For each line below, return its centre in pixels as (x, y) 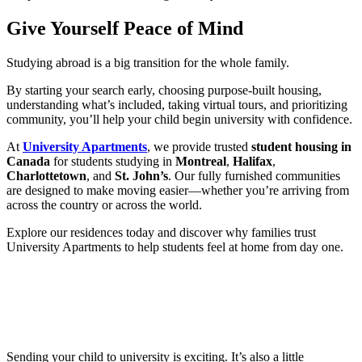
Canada (28, 161)
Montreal (201, 161)
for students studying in (113, 161)
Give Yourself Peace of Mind (125, 28)
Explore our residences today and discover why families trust (161, 232)
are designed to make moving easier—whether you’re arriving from (178, 190)
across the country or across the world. (104, 204)
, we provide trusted (199, 146)
